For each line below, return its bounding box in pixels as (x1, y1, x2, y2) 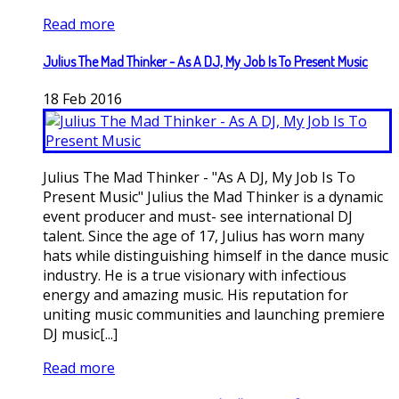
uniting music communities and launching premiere (43, 305, 385, 325)
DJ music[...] (43, 324, 118, 345)
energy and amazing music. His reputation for (43, 285, 348, 305)
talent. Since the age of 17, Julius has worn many (43, 226, 364, 247)
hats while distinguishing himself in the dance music (43, 246, 388, 266)
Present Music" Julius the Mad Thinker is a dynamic (43, 187, 383, 208)
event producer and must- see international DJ (43, 207, 353, 227)
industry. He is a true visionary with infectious (43, 265, 346, 286)
